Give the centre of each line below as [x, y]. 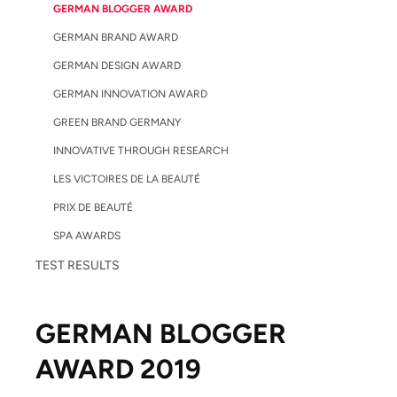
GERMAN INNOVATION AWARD [130, 94]
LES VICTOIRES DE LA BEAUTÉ [127, 179]
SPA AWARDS [87, 236]
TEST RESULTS [78, 265]
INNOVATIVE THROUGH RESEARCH [141, 151]
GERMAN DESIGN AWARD [117, 66]
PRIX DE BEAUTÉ [93, 207]
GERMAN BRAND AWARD [116, 37]
